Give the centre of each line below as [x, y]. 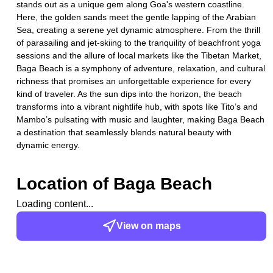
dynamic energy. [48, 145]
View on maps [149, 226]
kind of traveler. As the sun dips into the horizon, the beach [129, 94]
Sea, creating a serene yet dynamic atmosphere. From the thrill [139, 30]
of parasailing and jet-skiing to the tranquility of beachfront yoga [139, 43]
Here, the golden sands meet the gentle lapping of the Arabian [136, 17]
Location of [65, 184]
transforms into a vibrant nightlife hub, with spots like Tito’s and [137, 107]
